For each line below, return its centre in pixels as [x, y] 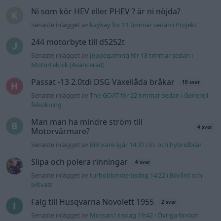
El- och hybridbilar [176, 145]
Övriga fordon [178, 215]
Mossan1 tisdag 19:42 [122, 215]
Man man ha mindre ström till [87, 122]
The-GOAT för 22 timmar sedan [135, 95]
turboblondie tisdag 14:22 [128, 175]
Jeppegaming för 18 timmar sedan [140, 55]
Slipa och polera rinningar [80, 162]
